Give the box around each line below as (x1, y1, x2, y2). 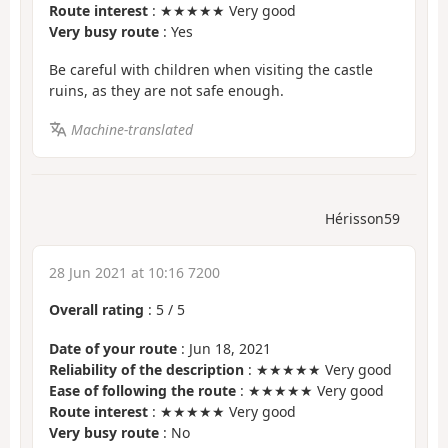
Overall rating (49, 300, 144, 320)
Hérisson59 (325, 209, 400, 229)
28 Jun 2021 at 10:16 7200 (49, 263, 220, 283)
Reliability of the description (49, 359, 244, 379)
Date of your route (49, 338, 177, 358)
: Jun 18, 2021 (177, 338, 271, 358)
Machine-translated (70, 119, 193, 139)
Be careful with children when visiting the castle (49, 60, 373, 80)
